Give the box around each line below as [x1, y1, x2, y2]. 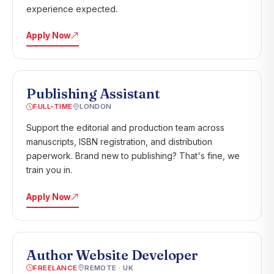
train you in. [26, 165, 72, 175]
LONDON [80, 102, 112, 111]
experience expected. [26, 3, 117, 14]
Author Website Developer [26, 246, 198, 264]
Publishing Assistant [26, 85, 160, 102]
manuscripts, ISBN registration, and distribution [26, 136, 212, 147]
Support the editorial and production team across [26, 122, 224, 133]
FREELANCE [33, 263, 78, 272]
